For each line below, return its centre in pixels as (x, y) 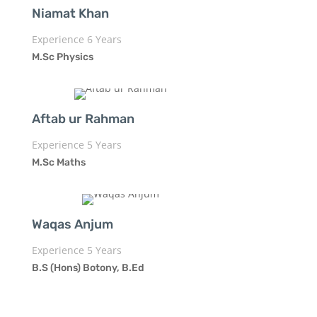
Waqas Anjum (72, 224)
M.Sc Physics (62, 57)
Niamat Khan (70, 13)
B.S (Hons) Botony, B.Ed (88, 267)
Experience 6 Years (76, 39)
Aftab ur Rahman (83, 119)
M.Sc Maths (58, 162)
